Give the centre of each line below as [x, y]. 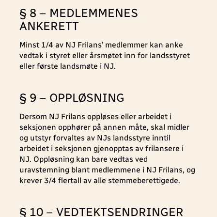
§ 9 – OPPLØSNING [72, 98]
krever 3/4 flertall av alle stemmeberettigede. [100, 180]
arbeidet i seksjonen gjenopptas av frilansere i [101, 148]
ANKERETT [49, 26]
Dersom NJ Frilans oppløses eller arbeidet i [95, 116]
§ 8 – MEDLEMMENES [79, 13]
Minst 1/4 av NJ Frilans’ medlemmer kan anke [101, 45]
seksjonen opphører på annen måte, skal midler [104, 127]
